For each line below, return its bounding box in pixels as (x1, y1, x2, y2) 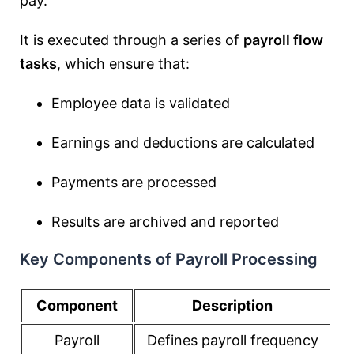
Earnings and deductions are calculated (51, 134, 314, 151)
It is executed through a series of (20, 32, 243, 48)
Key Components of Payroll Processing (20, 250, 318, 269)
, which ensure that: (57, 55, 190, 72)
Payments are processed (51, 174, 217, 190)
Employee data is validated (51, 95, 230, 111)
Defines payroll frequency (146, 332, 318, 348)
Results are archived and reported (51, 213, 279, 230)
